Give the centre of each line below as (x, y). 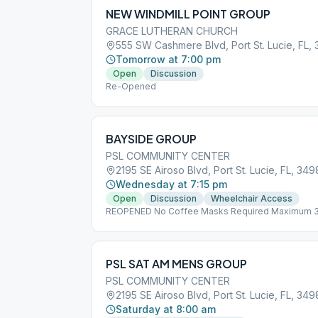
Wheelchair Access (252, 198)
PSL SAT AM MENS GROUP (176, 264)
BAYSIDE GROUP (151, 139)
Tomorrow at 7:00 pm (168, 59)
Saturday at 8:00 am (166, 309)
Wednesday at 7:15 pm (171, 184)
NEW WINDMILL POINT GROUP (188, 14)
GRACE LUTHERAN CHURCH (172, 31)
